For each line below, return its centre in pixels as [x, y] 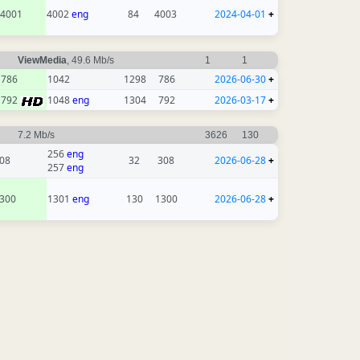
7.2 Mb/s [37, 135]
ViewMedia [42, 61]
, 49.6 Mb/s [92, 61]
